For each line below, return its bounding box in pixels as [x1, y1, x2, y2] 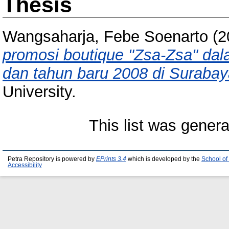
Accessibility [8, 162, 42, 168]
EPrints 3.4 [96, 156, 126, 162]
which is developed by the [126, 156, 201, 162]
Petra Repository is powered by [8, 156, 96, 162]
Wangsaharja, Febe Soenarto [3, 28, 208, 46]
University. [3, 83, 76, 101]
